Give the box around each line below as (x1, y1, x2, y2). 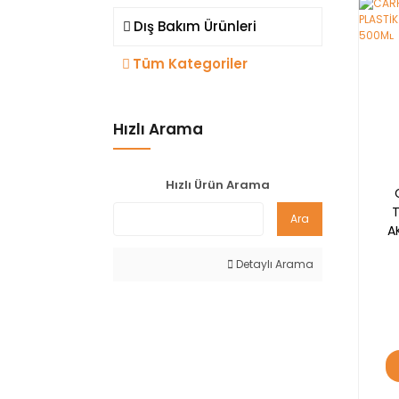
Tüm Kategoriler (133, 54, 248, 73)
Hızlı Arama (113, 118, 203, 140)
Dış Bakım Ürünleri (134, 17, 256, 36)
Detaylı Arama (233, 256, 313, 272)
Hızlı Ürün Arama (166, 176, 270, 193)
